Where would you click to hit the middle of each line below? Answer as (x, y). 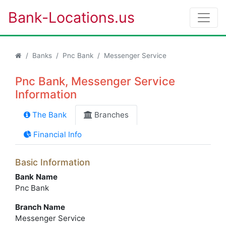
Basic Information (53, 162)
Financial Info (56, 134)
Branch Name (40, 207)
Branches (110, 115)
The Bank (48, 115)
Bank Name (36, 177)
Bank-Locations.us (71, 17)
